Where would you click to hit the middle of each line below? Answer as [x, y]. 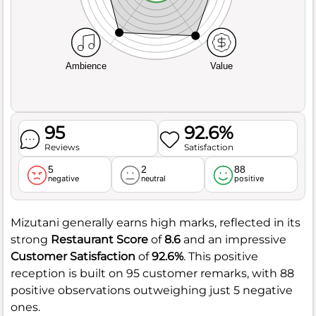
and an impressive [233, 239]
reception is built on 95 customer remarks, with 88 [152, 273]
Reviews [62, 147]
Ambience [86, 66]
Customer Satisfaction [73, 256]
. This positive [221, 256]
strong [31, 239]
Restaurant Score [99, 239]
